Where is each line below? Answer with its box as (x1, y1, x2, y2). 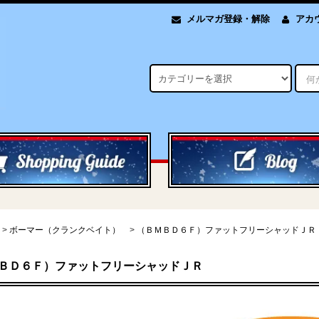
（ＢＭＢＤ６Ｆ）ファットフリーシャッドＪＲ (137, 224, 316, 235)
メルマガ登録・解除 (186, 13, 270, 24)
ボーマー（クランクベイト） (9, 224, 120, 235)
